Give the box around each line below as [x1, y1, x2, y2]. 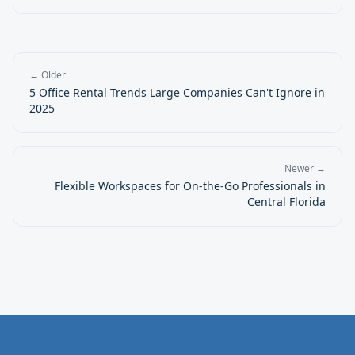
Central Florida [247, 194, 326, 209]
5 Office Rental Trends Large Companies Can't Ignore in [29, 85, 325, 100]
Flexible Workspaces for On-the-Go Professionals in [55, 178, 326, 193]
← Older [29, 68, 66, 82]
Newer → [284, 162, 326, 175]
